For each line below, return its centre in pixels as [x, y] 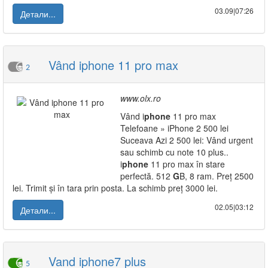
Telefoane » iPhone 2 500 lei [174, 128]
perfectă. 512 [147, 176]
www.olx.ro [141, 98]
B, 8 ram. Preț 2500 [217, 176]
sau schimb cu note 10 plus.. [174, 152]
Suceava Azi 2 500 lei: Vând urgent [187, 140]
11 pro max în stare [187, 164]
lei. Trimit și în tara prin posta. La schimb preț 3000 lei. [115, 188]
